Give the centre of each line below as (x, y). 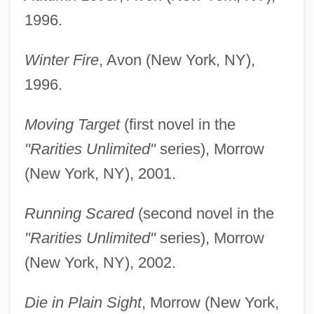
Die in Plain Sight (83, 302)
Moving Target (72, 124)
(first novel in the (177, 124)
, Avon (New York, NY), (177, 60)
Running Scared (79, 213)
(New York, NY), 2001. (100, 173)
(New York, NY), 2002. (100, 262)
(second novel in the (204, 213)
